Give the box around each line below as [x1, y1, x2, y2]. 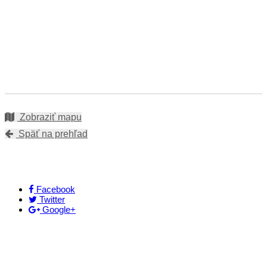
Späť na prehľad [16, 129, 88, 139]
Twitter [39, 194, 65, 205]
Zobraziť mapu [17, 112, 82, 123]
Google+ [42, 204, 76, 215]
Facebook [36, 184, 75, 195]
